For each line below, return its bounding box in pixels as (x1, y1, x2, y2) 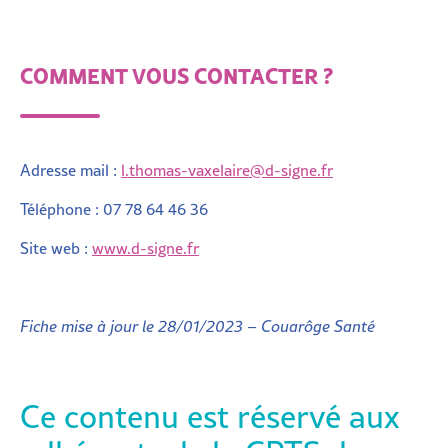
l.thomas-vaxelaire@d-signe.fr (121, 158, 333, 181)
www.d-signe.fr (92, 236, 199, 259)
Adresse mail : (20, 158, 121, 181)
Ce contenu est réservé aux (20, 393, 400, 438)
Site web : (20, 236, 92, 259)
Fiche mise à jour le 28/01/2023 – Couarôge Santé (20, 314, 375, 337)
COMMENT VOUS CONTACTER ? (20, 58, 333, 91)
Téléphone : (20, 197, 103, 220)
